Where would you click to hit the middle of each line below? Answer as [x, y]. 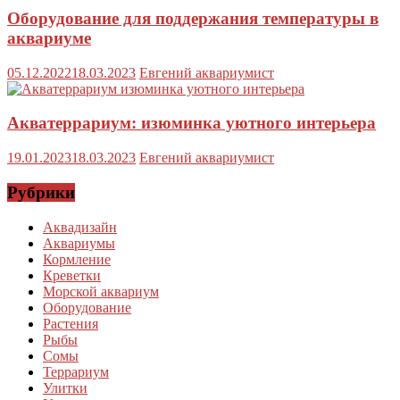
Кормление [77, 259]
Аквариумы [79, 243]
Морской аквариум [101, 291]
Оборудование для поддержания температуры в [193, 18]
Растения [71, 323]
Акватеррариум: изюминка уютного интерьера [192, 123]
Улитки [65, 387]
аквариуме [49, 37]
